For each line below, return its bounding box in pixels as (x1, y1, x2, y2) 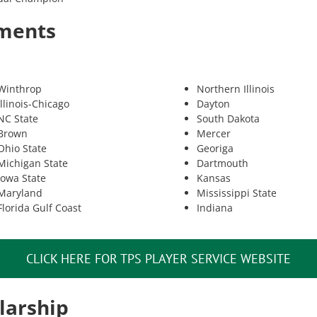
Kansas (197, 171, 231, 185)
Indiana (197, 201, 233, 215)
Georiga (197, 142, 234, 156)
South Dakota (197, 112, 260, 126)
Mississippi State (197, 186, 277, 200)
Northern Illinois (197, 82, 275, 96)
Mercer (197, 127, 231, 141)
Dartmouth (197, 156, 248, 171)
